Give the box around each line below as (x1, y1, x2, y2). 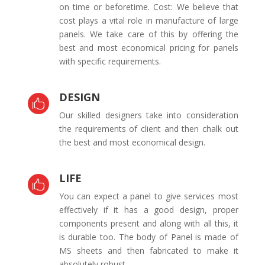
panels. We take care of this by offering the (59, 28, 238, 40)
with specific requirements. (59, 56, 161, 67)
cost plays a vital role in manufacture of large (59, 15, 238, 26)
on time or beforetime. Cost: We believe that (59, 1, 238, 12)
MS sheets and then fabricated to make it (59, 245, 238, 256)
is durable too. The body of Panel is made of (59, 231, 238, 243)
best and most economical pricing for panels (59, 42, 238, 53)
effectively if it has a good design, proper (59, 204, 238, 215)
